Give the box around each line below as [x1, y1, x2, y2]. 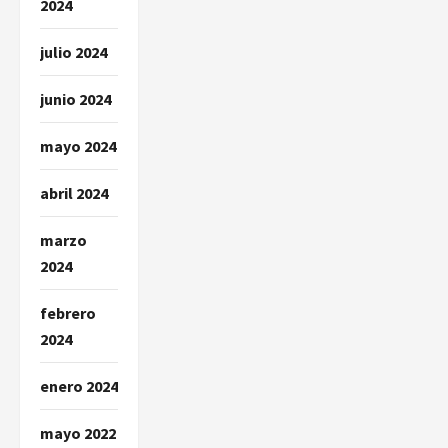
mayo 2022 [40, 422, 116, 443]
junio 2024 [40, 88, 111, 109]
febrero [40, 302, 96, 323]
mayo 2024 [40, 135, 116, 156]
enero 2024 [40, 375, 118, 396]
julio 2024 [40, 41, 107, 62]
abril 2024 [40, 182, 108, 203]
